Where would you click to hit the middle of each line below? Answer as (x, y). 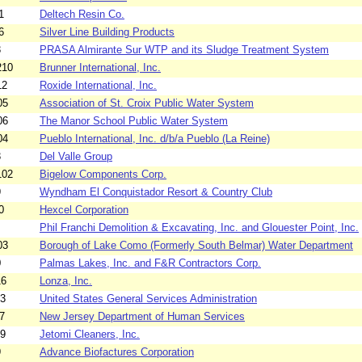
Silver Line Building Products (107, 32)
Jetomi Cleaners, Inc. (90, 335)
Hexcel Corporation (84, 210)
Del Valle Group (76, 157)
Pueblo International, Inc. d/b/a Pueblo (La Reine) (155, 139)
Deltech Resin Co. (82, 15)
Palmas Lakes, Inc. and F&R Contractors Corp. (150, 263)
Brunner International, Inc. (100, 68)
